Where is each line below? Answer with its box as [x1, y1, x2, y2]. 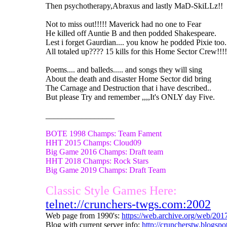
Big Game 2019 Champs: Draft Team [46, 165, 166, 174]
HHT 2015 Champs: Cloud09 [46, 138, 141, 147]
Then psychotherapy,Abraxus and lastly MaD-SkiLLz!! [46, 1, 223, 10]
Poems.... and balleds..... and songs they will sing [46, 65, 202, 74]
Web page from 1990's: [46, 211, 122, 220]
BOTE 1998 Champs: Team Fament [46, 129, 162, 138]
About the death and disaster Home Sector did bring [46, 74, 211, 83]
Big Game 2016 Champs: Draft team [46, 147, 163, 156]
